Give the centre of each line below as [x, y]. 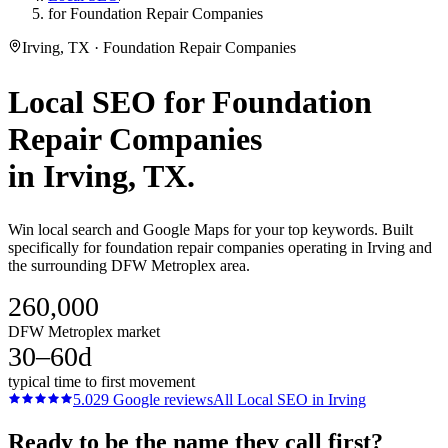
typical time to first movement [101, 382]
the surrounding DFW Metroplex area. [129, 266]
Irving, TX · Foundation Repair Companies [159, 47]
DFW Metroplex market [84, 332]
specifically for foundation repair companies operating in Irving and [220, 248]
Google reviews [161, 400]
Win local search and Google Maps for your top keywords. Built [210, 230]
